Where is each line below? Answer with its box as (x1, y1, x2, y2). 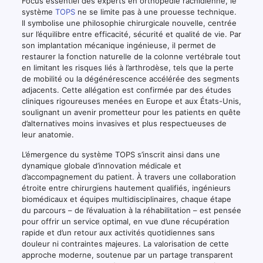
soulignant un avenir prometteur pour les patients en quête (21, 107, 241, 117)
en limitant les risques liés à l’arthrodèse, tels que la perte (21, 62, 234, 72)
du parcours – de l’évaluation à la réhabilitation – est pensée (21, 205, 241, 215)
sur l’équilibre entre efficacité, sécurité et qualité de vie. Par (21, 29, 241, 39)
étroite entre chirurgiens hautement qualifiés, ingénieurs (21, 183, 231, 193)
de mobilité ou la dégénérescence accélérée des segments (21, 73, 240, 83)
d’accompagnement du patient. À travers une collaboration (21, 171, 236, 181)
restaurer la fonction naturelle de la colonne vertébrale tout (21, 51, 241, 61)
